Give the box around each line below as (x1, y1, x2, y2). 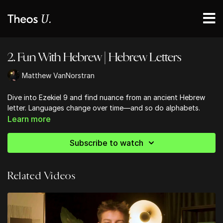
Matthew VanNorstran (22, 71, 95, 80)
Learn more (7, 114, 51, 124)
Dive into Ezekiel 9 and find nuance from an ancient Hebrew (7, 93, 205, 102)
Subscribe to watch (70, 138, 143, 148)
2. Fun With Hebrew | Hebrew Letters (7, 49, 181, 65)
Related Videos (7, 169, 76, 182)
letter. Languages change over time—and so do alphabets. (7, 104, 200, 112)
